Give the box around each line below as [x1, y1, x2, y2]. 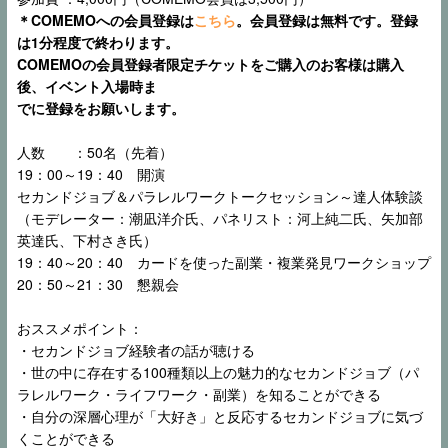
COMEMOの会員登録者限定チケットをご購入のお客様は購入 [17, 54, 404, 75]
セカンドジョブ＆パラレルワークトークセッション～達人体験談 [17, 186, 423, 207]
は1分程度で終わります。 [17, 32, 179, 53]
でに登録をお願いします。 [17, 98, 185, 119]
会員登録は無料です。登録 [250, 10, 418, 31]
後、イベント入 [17, 76, 115, 97]
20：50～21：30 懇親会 [17, 274, 179, 295]
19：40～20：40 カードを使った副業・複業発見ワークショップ [17, 252, 431, 273]
